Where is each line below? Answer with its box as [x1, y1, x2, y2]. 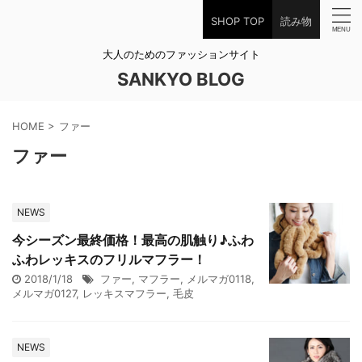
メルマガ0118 [187, 272, 251, 285]
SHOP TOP [211, 15, 264, 28]
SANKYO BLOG [117, 69, 245, 90]
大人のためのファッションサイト [102, 48, 260, 61]
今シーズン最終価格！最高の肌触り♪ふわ [12, 232, 254, 248]
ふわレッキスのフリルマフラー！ [12, 251, 206, 267]
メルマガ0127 [12, 287, 76, 300]
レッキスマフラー [82, 287, 166, 300]
